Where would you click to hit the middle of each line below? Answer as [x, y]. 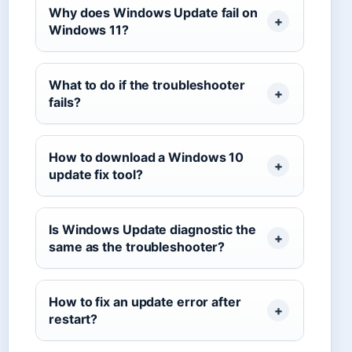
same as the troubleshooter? [137, 246]
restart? [73, 319]
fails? [65, 102]
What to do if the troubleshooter [147, 84]
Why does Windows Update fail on [153, 12]
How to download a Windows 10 [147, 157]
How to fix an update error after [145, 301]
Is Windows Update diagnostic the [152, 229]
